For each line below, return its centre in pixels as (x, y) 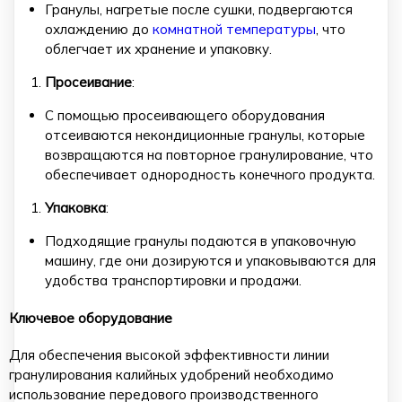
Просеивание (88, 82)
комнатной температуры (234, 29)
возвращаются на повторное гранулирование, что (209, 154)
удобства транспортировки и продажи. (173, 280)
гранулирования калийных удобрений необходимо (171, 375)
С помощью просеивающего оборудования (185, 115)
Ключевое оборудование (91, 318)
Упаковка (75, 207)
